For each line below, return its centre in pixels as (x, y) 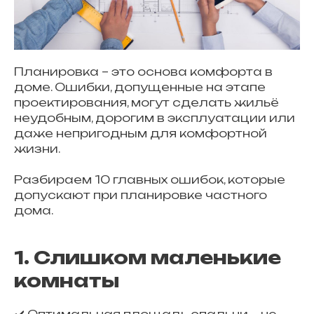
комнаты (67, 280)
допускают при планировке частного (141, 195)
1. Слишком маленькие (148, 257)
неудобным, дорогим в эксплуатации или (155, 118)
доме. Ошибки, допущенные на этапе (140, 87)
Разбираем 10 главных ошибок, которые (150, 179)
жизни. (37, 149)
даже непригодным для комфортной (141, 133)
